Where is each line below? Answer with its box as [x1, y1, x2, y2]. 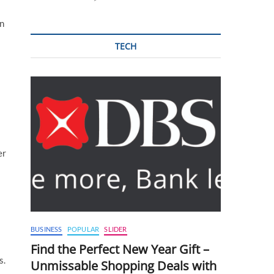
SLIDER [104, 224, 127, 233]
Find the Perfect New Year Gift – [31, 240, 209, 257]
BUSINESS [31, 224, 62, 233]
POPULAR [67, 224, 100, 233]
